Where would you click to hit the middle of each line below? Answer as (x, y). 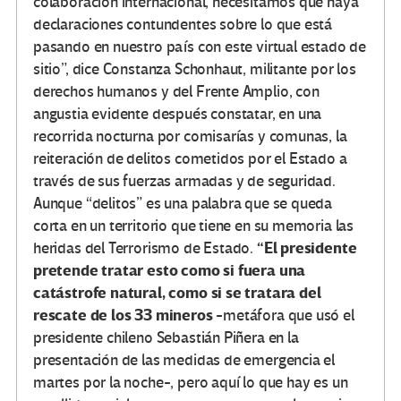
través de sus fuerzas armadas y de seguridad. (184, 182)
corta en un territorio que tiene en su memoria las (194, 226)
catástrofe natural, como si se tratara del (177, 294)
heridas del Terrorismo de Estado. (145, 249)
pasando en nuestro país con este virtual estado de (200, 47)
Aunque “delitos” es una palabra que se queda (183, 204)
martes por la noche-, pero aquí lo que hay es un (191, 383)
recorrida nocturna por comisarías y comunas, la (190, 137)
